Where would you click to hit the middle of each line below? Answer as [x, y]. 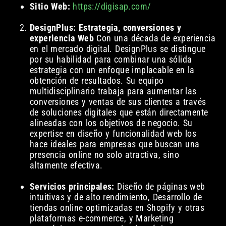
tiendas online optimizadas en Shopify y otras [117, 208]
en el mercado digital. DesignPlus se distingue [118, 49]
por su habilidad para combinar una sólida [111, 60]
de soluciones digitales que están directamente [119, 112]
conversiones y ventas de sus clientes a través [118, 102]
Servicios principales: [72, 187]
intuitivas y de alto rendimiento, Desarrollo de [116, 197]
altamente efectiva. [66, 165]
